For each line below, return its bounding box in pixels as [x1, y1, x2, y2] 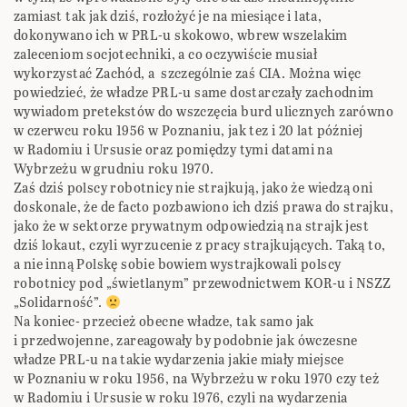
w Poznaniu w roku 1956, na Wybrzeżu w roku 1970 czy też [14, 369, 379, 389]
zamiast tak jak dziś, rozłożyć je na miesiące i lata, [14, 6, 323, 26]
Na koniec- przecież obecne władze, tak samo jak [14, 312, 314, 332]
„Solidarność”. [14, 293, 106, 313]
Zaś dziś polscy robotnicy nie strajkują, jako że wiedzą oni [14, 178, 373, 198]
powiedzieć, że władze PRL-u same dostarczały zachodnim [14, 83, 374, 103]
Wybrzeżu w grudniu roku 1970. [14, 159, 214, 179]
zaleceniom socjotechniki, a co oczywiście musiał [14, 45, 318, 65]
